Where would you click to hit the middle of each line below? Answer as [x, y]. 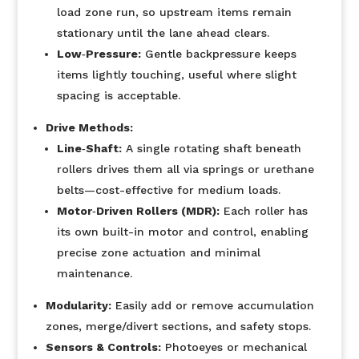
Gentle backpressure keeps [218, 54]
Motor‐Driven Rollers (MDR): [138, 211]
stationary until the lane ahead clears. [163, 33]
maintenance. [94, 273]
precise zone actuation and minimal [158, 252]
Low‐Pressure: [99, 54]
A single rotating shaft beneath [211, 148]
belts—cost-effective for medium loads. [168, 190]
